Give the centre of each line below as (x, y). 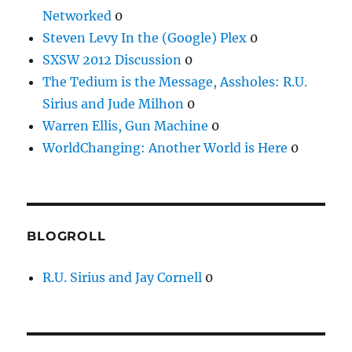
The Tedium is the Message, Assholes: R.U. (175, 81)
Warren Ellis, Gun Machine (126, 125)
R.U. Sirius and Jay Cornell (123, 277)
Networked (77, 15)
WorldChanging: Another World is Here (165, 147)
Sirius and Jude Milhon (114, 103)
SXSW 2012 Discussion (112, 59)
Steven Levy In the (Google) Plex (145, 37)
